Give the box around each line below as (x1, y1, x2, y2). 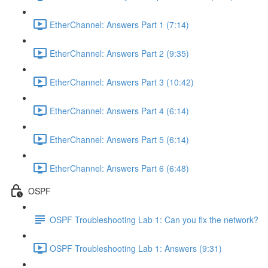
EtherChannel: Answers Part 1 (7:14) (50, 18, 189, 31)
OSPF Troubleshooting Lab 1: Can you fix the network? (50, 213, 258, 226)
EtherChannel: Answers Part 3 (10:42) (50, 75, 194, 88)
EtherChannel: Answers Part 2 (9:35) (50, 47, 189, 59)
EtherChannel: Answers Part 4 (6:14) (50, 104, 189, 117)
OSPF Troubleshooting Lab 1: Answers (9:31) (50, 242, 222, 254)
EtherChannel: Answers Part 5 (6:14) (50, 133, 189, 145)
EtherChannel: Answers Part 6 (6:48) (50, 162, 189, 174)
